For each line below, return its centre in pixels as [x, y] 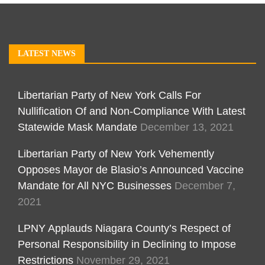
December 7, [205, 186]
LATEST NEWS [47, 54]
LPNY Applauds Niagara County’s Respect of [124, 228]
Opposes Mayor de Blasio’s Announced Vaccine [131, 170]
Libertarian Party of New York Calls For [109, 95]
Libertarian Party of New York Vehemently [116, 154]
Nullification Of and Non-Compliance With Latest [132, 111]
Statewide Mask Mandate [77, 127]
